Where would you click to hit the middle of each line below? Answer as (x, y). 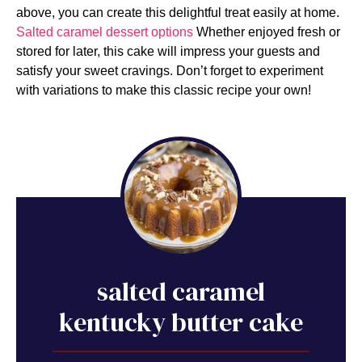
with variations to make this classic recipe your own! (164, 90)
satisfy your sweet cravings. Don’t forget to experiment (170, 70)
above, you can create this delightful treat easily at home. (178, 12)
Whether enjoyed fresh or (267, 32)
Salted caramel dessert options (105, 32)
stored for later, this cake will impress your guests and (168, 51)
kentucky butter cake (181, 322)
